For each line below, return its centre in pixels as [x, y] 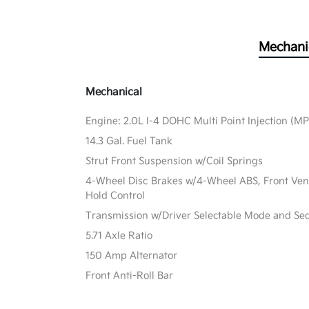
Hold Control [116, 196]
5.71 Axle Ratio [119, 236]
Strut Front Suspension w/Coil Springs [175, 161]
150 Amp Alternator [132, 256]
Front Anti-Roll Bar [130, 276]
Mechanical [114, 92]
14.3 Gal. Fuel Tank [129, 141]
